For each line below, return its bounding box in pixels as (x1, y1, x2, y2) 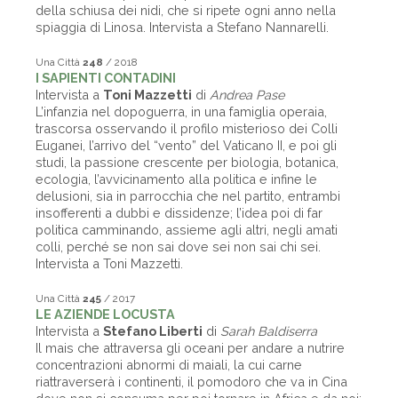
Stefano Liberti (103, 323, 203, 338)
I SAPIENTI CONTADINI (36, 70, 176, 85)
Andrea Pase (210, 87, 284, 102)
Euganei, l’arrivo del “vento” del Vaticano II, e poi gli (36, 138, 337, 153)
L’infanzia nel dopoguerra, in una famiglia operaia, (36, 104, 327, 119)
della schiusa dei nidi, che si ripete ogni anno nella (36, 3, 336, 18)
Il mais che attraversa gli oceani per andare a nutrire (36, 340, 345, 355)
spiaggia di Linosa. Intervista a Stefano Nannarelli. (36, 20, 329, 35)
